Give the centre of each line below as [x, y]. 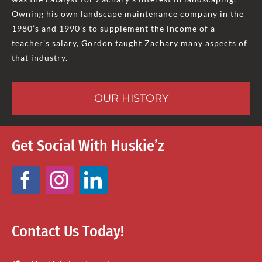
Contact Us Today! [68, 231]
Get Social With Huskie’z [88, 146]
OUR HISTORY [131, 98]
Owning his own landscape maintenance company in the [127, 13]
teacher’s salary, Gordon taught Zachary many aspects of [129, 43]
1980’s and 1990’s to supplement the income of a [113, 28]
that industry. [39, 57]
